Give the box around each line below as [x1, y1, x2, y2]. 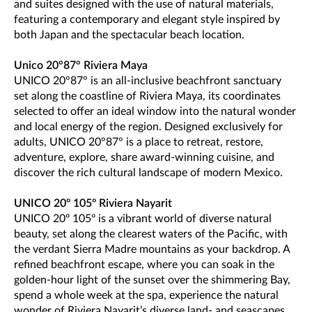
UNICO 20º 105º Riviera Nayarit [14, 197, 172, 209]
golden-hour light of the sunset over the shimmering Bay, [14, 274, 290, 286]
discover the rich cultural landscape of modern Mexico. [14, 166, 283, 178]
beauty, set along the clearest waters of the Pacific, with [14, 228, 288, 240]
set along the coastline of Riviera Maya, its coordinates [14, 90, 281, 102]
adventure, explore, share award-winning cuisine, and [14, 151, 274, 163]
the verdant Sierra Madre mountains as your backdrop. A [14, 243, 290, 255]
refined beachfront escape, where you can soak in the [14, 258, 274, 270]
